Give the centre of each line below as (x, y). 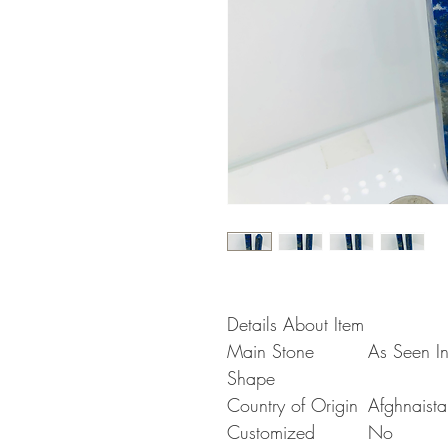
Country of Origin (292, 405)
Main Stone (270, 351)
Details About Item (295, 324)
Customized (271, 432)
